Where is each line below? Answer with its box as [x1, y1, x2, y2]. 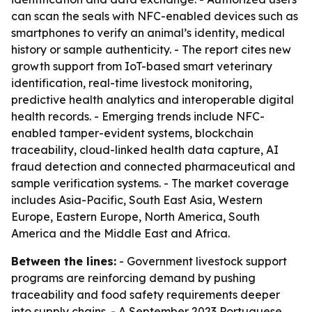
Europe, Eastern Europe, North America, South [11, 210, 260, 224]
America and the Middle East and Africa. [11, 226, 230, 240]
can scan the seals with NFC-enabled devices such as [11, 9, 298, 23]
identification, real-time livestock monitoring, [11, 76, 252, 90]
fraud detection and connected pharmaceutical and [11, 159, 295, 173]
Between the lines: [11, 254, 116, 268]
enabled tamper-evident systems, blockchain [11, 126, 253, 140]
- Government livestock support [116, 254, 287, 268]
